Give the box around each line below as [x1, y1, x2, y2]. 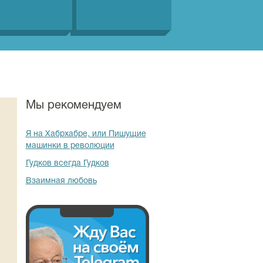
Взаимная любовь [25, 177, 97, 185]
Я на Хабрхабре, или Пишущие [25, 130, 146, 138]
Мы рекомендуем [25, 100, 122, 111]
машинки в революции [25, 142, 114, 150]
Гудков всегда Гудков [25, 160, 109, 167]
